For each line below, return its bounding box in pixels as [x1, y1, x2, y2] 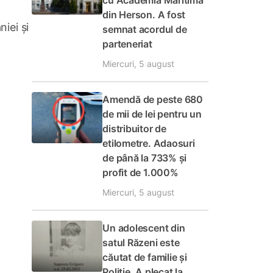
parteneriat [102, 38, 152, 50]
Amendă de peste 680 [102, 93, 203, 105]
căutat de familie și [102, 251, 187, 263]
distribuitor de [102, 122, 166, 135]
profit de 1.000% [102, 166, 179, 179]
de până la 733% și [102, 152, 187, 164]
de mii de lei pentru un [102, 108, 202, 120]
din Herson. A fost [102, 9, 186, 21]
